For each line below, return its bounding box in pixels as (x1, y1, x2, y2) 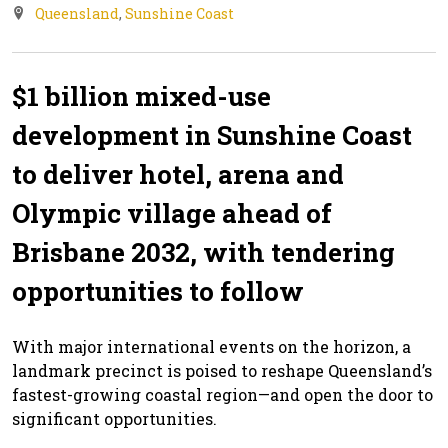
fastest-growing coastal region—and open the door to (12, 383, 433, 405)
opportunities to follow (12, 273, 304, 308)
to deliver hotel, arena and (12, 156, 344, 191)
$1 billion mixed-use (12, 78, 271, 113)
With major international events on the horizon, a (12, 335, 411, 357)
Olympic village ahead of (12, 195, 332, 230)
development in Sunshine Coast (12, 117, 412, 152)
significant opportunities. (12, 407, 217, 429)
